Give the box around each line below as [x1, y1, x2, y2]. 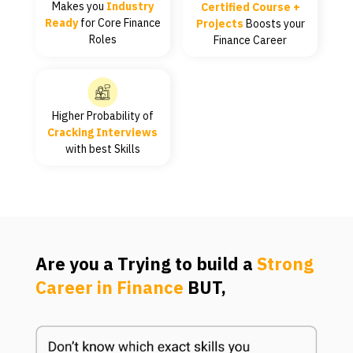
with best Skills [65, 141, 140, 156]
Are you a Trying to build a [35, 251, 257, 275]
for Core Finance [77, 15, 161, 30]
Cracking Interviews [47, 124, 158, 139]
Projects [195, 16, 243, 31]
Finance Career [214, 32, 288, 47]
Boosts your [243, 16, 305, 31]
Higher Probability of [51, 108, 154, 123]
